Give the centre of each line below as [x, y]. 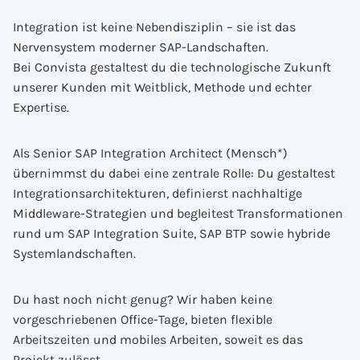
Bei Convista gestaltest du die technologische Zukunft [172, 67]
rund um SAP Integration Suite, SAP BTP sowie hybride [172, 233]
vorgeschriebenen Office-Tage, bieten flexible [143, 319]
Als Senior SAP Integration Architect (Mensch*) [150, 153]
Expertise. [41, 107]
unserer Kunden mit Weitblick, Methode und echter [162, 87]
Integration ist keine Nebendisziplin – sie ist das [154, 27]
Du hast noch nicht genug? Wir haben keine [143, 299]
